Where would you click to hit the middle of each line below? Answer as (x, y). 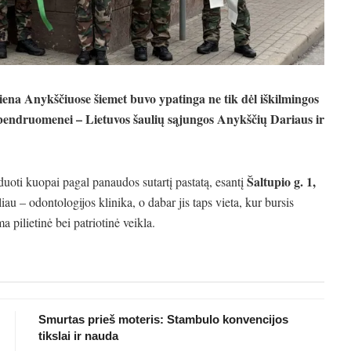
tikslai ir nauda (78, 335)
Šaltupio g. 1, (281, 181)
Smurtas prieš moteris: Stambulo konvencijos (163, 319)
